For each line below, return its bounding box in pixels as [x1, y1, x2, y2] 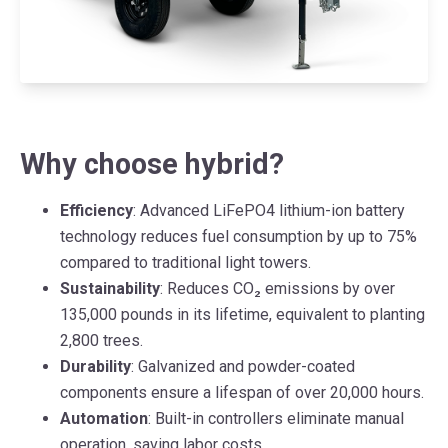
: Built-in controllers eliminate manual [148, 409, 404, 429]
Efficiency [60, 201, 133, 221]
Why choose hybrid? [20, 147, 284, 182]
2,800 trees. [60, 331, 143, 351]
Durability [60, 357, 131, 377]
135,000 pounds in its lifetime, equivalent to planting [60, 305, 425, 325]
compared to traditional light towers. [60, 253, 311, 273]
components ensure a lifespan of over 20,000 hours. [60, 383, 424, 403]
